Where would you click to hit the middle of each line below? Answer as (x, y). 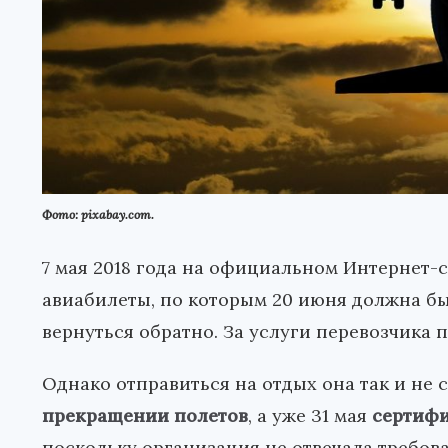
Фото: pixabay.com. (98, 214)
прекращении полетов (145, 415)
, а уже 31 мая (310, 415)
